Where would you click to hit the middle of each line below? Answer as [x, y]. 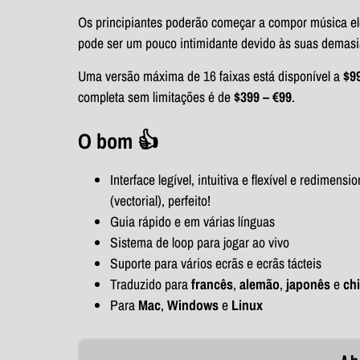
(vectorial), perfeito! [160, 200]
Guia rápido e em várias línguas [192, 221]
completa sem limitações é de [156, 96]
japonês [310, 284]
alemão [260, 284]
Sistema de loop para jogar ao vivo [200, 242]
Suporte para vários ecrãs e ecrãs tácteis [216, 263]
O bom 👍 [118, 141]
